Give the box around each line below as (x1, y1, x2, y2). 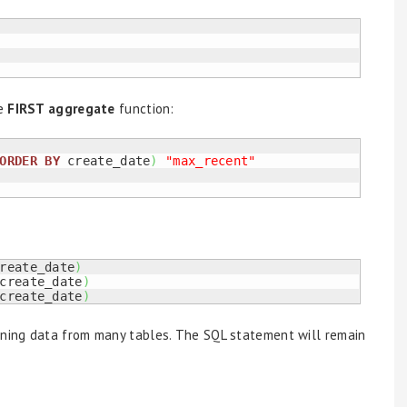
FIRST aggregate (3, 100, 115, 117)
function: (114, 100, 174, 117)
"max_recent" (165, 154, 256, 168)
